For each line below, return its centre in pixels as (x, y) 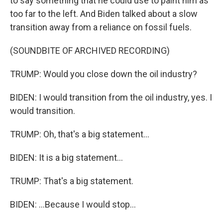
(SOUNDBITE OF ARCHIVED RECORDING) (90, 50)
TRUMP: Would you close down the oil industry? (104, 74)
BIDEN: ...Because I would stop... (73, 204)
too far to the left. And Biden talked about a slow (104, 13)
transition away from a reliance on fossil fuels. (101, 27)
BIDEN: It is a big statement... (66, 157)
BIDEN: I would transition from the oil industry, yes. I (111, 97)
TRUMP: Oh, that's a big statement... (80, 134)
